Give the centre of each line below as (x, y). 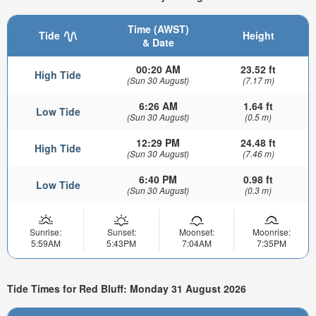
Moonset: (196, 231)
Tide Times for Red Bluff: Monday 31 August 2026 (127, 289)
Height (258, 35)
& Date (158, 42)
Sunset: (121, 231)
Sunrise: (45, 231)
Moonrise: (271, 231)
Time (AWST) (158, 29)
